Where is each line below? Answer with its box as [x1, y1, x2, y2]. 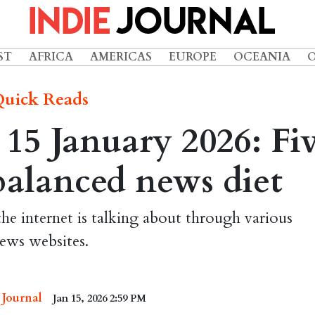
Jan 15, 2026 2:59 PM [53, 291, 146, 305]
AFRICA [29, 49, 73, 65]
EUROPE [169, 49, 217, 65]
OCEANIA [233, 49, 290, 65]
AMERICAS [90, 49, 152, 65]
